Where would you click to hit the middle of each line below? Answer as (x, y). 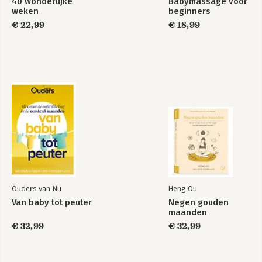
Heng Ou (183, 188)
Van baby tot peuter (52, 202)
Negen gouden (199, 202)
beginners (189, 11)
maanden (188, 212)
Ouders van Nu (37, 188)
